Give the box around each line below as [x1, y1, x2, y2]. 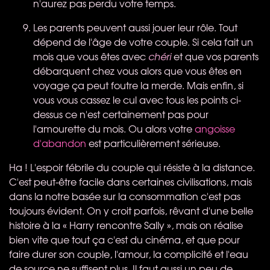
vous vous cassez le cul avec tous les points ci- [33, 92, 241, 107]
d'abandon [33, 135, 86, 150]
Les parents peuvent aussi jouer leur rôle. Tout [33, 19, 237, 34]
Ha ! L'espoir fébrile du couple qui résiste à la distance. [9, 159, 255, 174]
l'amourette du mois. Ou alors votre [33, 121, 195, 136]
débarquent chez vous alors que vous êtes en [33, 63, 242, 78]
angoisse [195, 121, 235, 136]
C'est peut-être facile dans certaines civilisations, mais [9, 174, 252, 189]
